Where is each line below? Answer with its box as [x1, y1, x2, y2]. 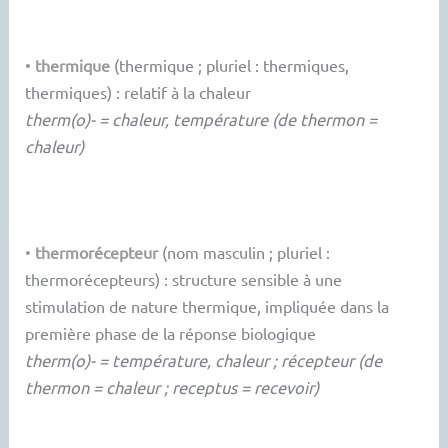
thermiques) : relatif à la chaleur [25, 81, 252, 102]
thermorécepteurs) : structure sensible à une [25, 269, 343, 290]
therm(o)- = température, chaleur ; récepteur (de [25, 350, 383, 371]
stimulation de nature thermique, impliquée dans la [25, 296, 390, 317]
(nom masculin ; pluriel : [158, 242, 331, 263]
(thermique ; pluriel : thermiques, [110, 54, 350, 75]
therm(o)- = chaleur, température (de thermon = [25, 108, 378, 129]
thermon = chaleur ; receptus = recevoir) [25, 377, 320, 398]
